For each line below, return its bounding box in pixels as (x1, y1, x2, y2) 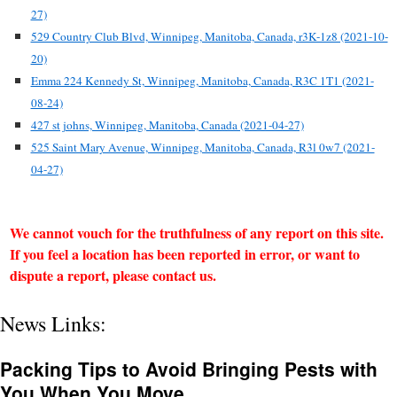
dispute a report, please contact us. (9, 265, 216, 285)
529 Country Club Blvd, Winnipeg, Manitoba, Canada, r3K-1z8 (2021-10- (30, 28, 388, 44)
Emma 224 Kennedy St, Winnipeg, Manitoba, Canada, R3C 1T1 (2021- (30, 73, 374, 89)
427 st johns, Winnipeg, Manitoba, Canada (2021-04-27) (30, 117, 304, 133)
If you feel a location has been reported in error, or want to (9, 244, 360, 264)
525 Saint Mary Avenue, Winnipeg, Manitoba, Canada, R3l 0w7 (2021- (30, 139, 375, 155)
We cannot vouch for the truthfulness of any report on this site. (9, 222, 384, 243)
